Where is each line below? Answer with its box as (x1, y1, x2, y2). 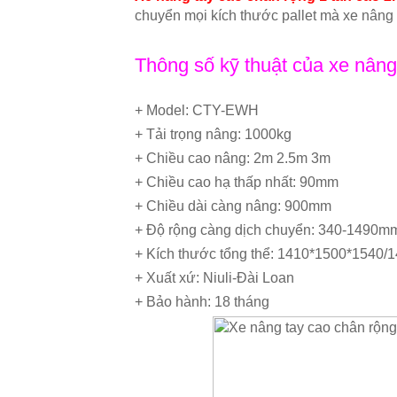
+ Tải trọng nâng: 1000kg (135, 127, 292, 142)
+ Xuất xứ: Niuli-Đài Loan (135, 270, 294, 285)
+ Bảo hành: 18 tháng (135, 294, 269, 309)
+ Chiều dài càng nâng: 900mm (135, 198, 331, 214)
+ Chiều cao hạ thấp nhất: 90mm (135, 175, 339, 190)
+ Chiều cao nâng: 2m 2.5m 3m (135, 151, 331, 166)
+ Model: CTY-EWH (135, 103, 259, 118)
